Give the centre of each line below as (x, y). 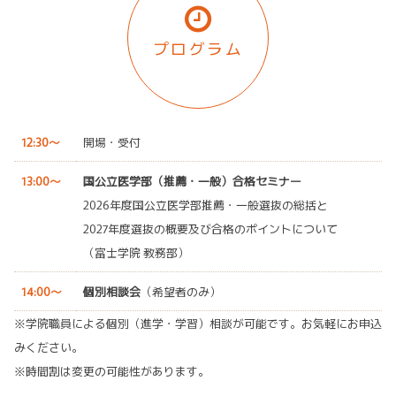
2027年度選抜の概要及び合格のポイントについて (210, 229)
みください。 (49, 347)
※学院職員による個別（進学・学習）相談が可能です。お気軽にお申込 (198, 324)
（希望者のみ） (181, 292)
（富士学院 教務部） (136, 253)
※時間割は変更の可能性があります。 (112, 371)
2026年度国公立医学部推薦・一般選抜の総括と (206, 205)
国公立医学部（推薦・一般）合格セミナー (192, 181)
